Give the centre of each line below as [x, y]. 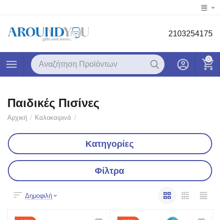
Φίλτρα [109, 171]
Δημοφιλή [39, 195]
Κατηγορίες [109, 144]
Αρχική [17, 118]
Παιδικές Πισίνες [53, 103]
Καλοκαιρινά [53, 118]
